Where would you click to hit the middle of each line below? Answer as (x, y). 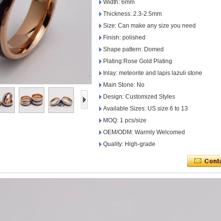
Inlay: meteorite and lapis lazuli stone (153, 73)
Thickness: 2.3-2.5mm (132, 14)
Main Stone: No (124, 85)
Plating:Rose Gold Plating (138, 61)
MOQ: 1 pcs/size (125, 120)
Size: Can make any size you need (149, 26)
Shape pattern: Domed (133, 49)
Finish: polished (124, 37)
